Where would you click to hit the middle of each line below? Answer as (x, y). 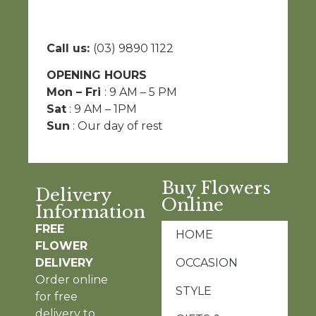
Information (90, 212)
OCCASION (207, 263)
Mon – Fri (75, 92)
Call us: (70, 48)
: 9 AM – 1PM (102, 109)
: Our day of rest (116, 126)
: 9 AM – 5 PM (141, 92)
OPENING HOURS (97, 75)
